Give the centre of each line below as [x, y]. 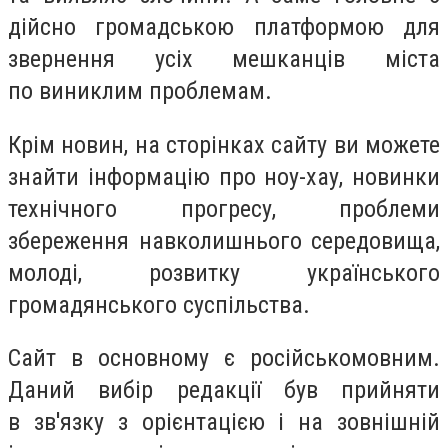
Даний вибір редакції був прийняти [224, 390]
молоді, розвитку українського [224, 272]
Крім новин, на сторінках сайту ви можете [224, 144]
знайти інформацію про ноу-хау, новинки [224, 176]
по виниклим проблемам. [140, 91]
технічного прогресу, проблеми [224, 208]
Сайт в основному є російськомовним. [224, 358]
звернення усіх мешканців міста [224, 59]
